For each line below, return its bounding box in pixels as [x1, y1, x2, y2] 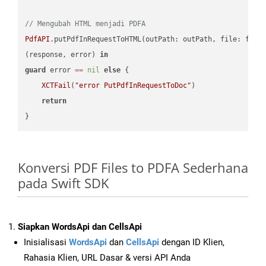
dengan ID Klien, [159, 237, 224, 248]
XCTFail [42, 81, 71, 90]
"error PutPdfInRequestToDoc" [75, 81, 192, 90]
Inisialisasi [24, 237, 69, 248]
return [42, 96, 67, 105]
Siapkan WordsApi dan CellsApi [18, 221, 142, 233]
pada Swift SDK [18, 174, 109, 192]
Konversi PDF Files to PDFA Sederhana [18, 159, 248, 177]
